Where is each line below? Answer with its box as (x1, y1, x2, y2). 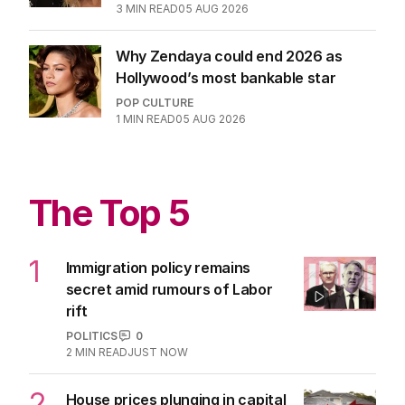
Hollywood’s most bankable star (116, 68, 336, 87)
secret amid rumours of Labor (65, 279, 273, 298)
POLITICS (65, 328, 118, 343)
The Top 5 (29, 190, 190, 235)
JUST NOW (127, 344, 188, 359)
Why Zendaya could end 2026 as (116, 46, 343, 65)
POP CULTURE (116, 95, 193, 109)
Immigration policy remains (65, 258, 251, 277)
